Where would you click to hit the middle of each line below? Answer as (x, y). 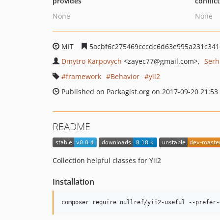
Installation (73, 182)
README (71, 126)
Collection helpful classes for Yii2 (107, 161)
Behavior (125, 76)
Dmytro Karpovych (92, 61)
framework (83, 76)
